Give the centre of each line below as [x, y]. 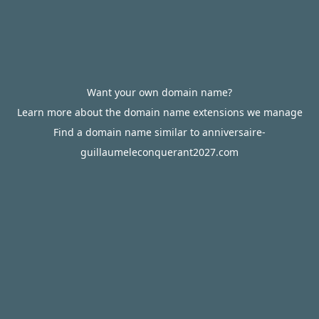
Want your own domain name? [159, 92]
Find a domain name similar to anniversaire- [159, 132]
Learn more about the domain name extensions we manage [159, 112]
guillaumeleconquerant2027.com [159, 152]
